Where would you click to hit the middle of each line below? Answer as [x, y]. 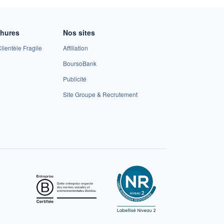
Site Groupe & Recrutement [100, 94]
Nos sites [79, 32]
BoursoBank [80, 63]
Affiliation [76, 47]
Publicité [75, 78]
